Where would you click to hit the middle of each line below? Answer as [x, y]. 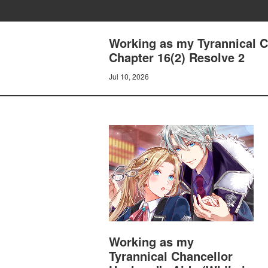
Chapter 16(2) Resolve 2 [177, 57]
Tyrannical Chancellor [171, 256]
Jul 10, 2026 [129, 76]
